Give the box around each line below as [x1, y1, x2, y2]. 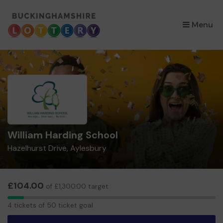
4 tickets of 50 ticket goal [7, 201, 93, 210]
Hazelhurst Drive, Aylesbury [7, 143, 107, 153]
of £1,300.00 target [44, 182, 109, 191]
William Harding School [7, 128, 118, 141]
